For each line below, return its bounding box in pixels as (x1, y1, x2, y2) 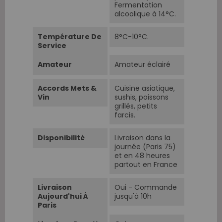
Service (38, 40, 66, 51)
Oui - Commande (114, 182, 177, 192)
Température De (38, 31, 102, 42)
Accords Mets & (38, 83, 97, 93)
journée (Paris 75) (114, 141, 176, 152)
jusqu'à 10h (114, 191, 152, 201)
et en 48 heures (114, 150, 170, 161)
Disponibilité (38, 132, 85, 143)
